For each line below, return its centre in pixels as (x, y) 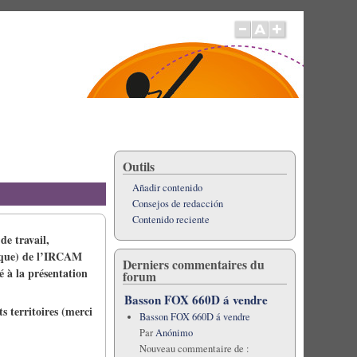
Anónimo (174, 333)
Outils (138, 166)
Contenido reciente (171, 220)
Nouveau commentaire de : (194, 349)
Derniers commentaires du (193, 264)
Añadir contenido (167, 188)
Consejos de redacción (177, 204)
